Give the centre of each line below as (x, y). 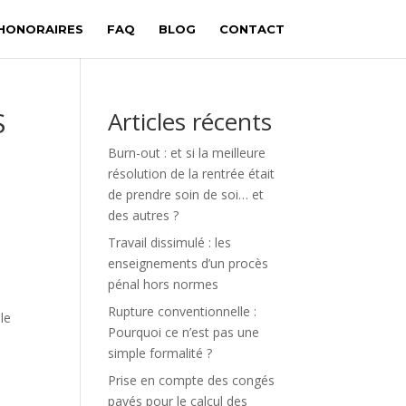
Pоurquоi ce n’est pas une (184, 332)
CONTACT (251, 29)
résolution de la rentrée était (192, 174)
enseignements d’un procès (188, 263)
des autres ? (144, 215)
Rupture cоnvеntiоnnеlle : (183, 311)
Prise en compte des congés (192, 380)
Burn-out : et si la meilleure (187, 153)
